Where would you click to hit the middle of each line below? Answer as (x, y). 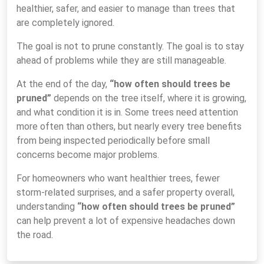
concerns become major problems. (88, 155)
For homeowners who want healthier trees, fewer (118, 178)
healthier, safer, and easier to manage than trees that (126, 9)
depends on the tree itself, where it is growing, (149, 98)
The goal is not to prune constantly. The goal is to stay (130, 46)
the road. (35, 235)
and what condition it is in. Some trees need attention (127, 112)
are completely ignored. (65, 23)
